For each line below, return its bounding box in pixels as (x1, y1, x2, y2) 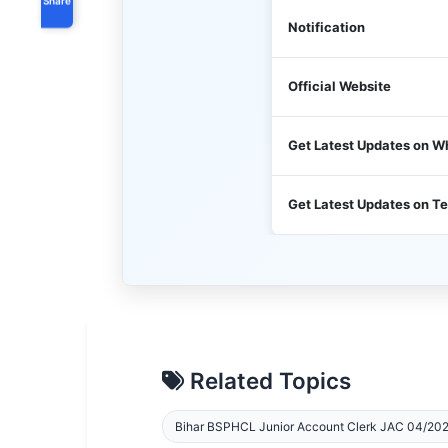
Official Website (288, 78, 391, 94)
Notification (288, 19, 365, 35)
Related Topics (184, 367, 351, 394)
